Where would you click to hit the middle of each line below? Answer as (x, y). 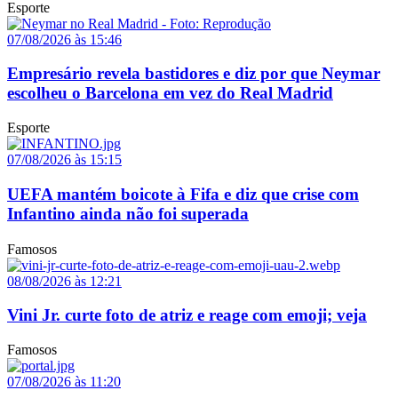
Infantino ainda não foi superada (128, 213)
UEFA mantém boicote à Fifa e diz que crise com (183, 194)
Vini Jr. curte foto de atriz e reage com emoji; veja (187, 315)
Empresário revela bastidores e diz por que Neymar (194, 74)
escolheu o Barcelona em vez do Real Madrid (170, 93)
